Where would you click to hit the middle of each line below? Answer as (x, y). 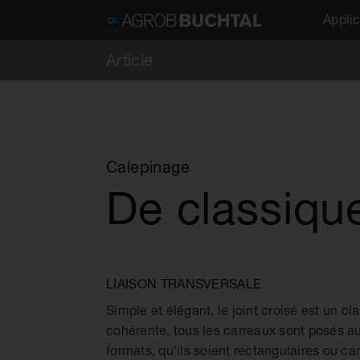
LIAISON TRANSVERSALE (184, 283)
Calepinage (148, 167)
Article (130, 60)
